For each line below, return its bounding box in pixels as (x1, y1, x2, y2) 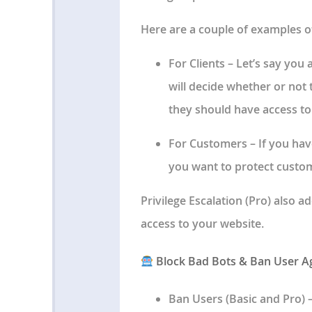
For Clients (168, 55, 225, 71)
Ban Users (168, 291, 223, 307)
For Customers (168, 135, 247, 151)
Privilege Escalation (140, 192, 242, 208)
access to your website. (140, 215, 264, 231)
